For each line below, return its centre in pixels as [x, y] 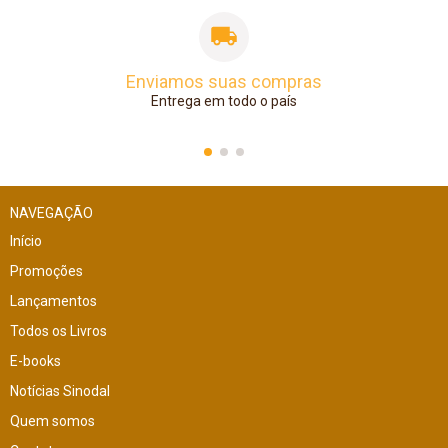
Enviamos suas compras [224, 81]
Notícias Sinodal [60, 390]
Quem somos [52, 420]
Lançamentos [53, 300]
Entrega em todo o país [224, 100]
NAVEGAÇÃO [51, 212]
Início [26, 240]
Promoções [46, 270]
